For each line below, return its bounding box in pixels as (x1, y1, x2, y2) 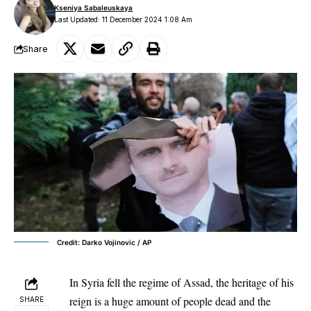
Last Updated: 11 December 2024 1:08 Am (54, 15, 193, 24)
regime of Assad (139, 274, 210, 289)
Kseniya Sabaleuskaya (54, 3, 133, 12)
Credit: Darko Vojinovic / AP (57, 237, 151, 246)
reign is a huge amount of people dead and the (69, 293, 271, 308)
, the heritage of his (210, 274, 294, 289)
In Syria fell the (69, 274, 139, 289)
